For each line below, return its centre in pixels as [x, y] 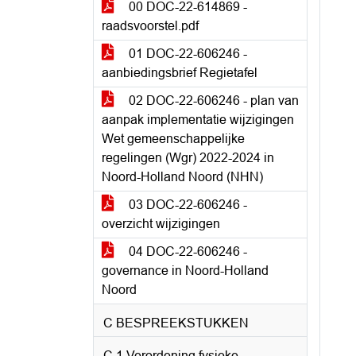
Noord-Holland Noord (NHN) [182, 177]
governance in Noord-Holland [185, 271]
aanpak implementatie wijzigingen [198, 120]
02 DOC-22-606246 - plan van [212, 101]
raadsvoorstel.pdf [150, 26]
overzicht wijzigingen [161, 224]
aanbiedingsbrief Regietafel [180, 73]
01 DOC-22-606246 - [186, 54]
